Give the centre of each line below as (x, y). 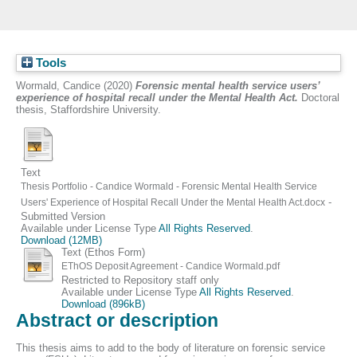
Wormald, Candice (58, 86)
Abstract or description (117, 320)
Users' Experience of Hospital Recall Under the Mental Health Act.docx (173, 202)
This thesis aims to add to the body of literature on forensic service (171, 347)
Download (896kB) (103, 304)
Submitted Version (63, 216)
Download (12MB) (62, 240)
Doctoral (319, 98)
